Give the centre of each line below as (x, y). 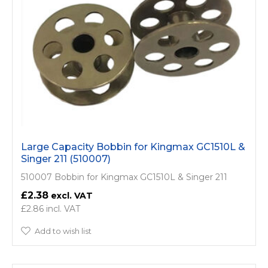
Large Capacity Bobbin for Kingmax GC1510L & (133, 147)
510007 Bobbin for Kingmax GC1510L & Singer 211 (124, 177)
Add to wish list (63, 231)
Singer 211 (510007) (66, 159)
